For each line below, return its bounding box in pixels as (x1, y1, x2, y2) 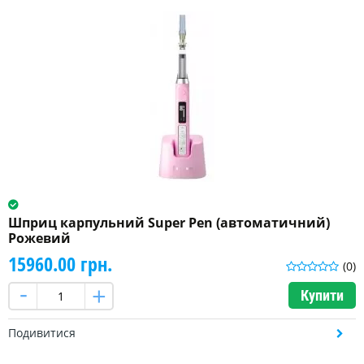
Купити (301, 287, 344, 305)
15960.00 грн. (8, 250, 112, 278)
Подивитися (8, 325, 76, 341)
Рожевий (8, 229, 71, 248)
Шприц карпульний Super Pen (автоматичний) (8, 214, 330, 232)
